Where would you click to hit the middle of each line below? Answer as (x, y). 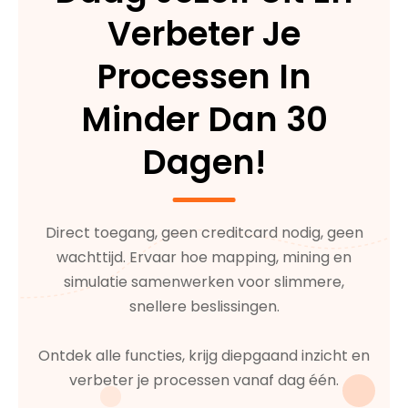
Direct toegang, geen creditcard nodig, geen (204, 232)
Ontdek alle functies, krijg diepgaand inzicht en (204, 355)
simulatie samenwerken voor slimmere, (204, 281)
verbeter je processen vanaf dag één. (204, 380)
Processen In (204, 76)
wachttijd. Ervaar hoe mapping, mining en (204, 257)
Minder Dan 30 (204, 119)
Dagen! (204, 162)
